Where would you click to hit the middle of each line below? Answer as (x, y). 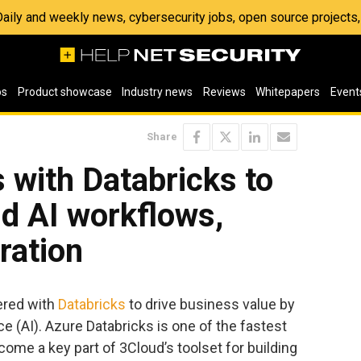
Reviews (224, 92)
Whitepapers (288, 92)
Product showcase (64, 92)
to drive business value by (210, 304)
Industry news (158, 92)
